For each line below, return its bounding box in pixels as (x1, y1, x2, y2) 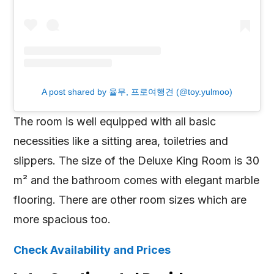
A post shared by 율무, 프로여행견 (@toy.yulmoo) (42, 86, 232, 97)
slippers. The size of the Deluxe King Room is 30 (13, 154, 260, 167)
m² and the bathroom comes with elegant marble (13, 173, 260, 187)
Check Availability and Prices (13, 243, 171, 256)
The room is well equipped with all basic (13, 114, 217, 128)
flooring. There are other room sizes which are (13, 193, 247, 206)
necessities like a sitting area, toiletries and (13, 134, 229, 147)
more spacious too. (13, 212, 111, 226)
